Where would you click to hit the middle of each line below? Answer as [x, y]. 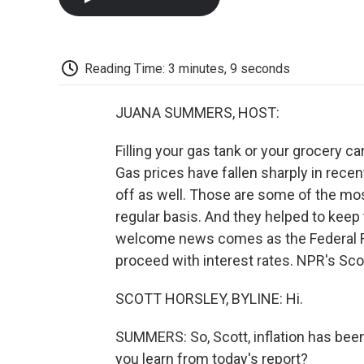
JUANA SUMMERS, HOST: [197, 113]
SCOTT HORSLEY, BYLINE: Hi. [209, 299]
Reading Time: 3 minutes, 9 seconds [187, 68]
